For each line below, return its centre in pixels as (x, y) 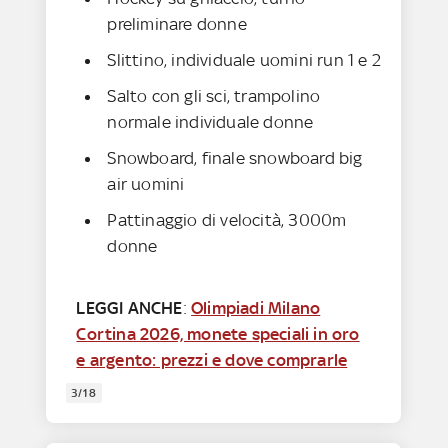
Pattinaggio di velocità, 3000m (227, 220)
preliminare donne (177, 24)
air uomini (146, 184)
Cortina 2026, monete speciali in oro (218, 334)
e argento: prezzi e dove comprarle (212, 360)
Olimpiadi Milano (256, 308)
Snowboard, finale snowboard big (235, 158)
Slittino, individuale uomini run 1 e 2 (244, 60)
